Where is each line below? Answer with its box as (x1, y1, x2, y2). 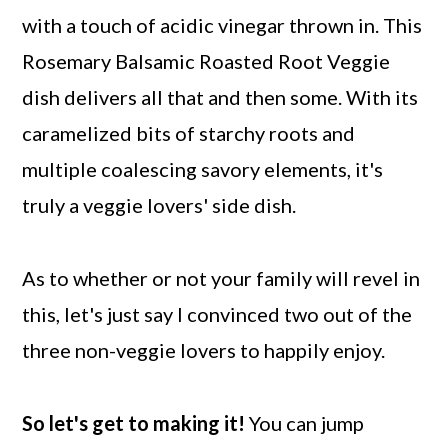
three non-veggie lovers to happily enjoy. (22, 338, 386, 362)
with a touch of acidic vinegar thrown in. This (22, 13, 423, 37)
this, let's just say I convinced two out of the (22, 302, 413, 326)
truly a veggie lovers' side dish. (22, 193, 297, 217)
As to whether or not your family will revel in (22, 266, 421, 290)
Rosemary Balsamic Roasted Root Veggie (22, 49, 391, 73)
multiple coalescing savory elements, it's (22, 157, 384, 181)
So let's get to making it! (22, 411, 246, 435)
